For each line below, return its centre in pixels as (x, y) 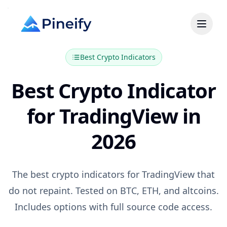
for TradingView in (113, 116)
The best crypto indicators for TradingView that (113, 174)
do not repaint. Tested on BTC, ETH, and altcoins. (113, 191)
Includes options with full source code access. (113, 207)
